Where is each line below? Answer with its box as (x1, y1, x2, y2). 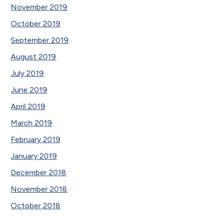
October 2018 (11, 200, 61, 210)
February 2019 (11, 134, 61, 144)
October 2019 (11, 18, 61, 28)
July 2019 (11, 68, 44, 78)
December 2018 (11, 167, 67, 177)
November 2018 (11, 184, 68, 194)
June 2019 (11, 85, 48, 94)
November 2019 (11, 2, 68, 12)
